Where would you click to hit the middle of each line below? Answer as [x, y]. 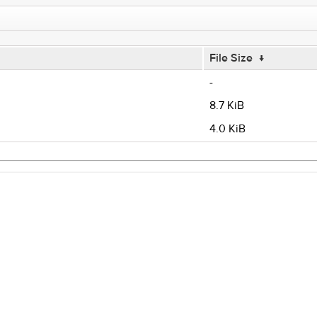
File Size [231, 58]
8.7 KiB [226, 105]
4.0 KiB [227, 129]
